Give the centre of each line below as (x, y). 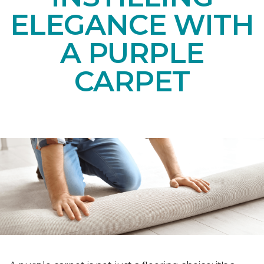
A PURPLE (132, 53)
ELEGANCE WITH (132, 25)
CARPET (132, 82)
